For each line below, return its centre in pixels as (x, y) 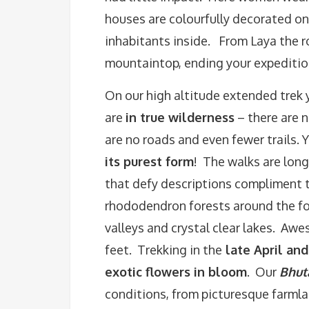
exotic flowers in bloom (176, 272)
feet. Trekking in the (163, 250)
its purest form (149, 161)
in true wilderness (180, 117)
